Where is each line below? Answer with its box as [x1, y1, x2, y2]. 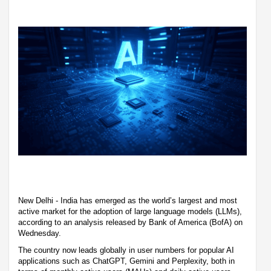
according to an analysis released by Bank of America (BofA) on [18, 217, 243, 227]
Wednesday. [18, 228, 61, 238]
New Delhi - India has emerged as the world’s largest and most [18, 195, 237, 205]
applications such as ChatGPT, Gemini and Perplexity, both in [18, 256, 235, 266]
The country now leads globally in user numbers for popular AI [18, 245, 234, 255]
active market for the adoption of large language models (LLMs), [18, 206, 242, 216]
